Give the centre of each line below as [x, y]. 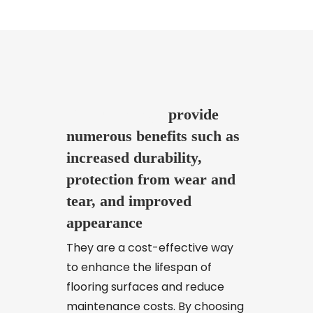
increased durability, [134, 157]
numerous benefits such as [153, 136]
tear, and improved [129, 201]
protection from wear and [151, 179]
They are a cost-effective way [150, 247]
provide [193, 114]
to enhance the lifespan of [139, 267]
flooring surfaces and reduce [145, 286]
